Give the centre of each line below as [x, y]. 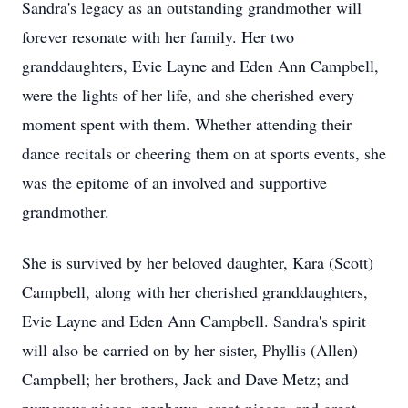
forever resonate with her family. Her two [158, 36]
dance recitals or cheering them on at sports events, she [204, 153]
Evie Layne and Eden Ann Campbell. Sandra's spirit [194, 321]
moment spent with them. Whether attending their [187, 124]
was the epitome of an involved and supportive [174, 182]
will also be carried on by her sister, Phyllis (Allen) [190, 350]
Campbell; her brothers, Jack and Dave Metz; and [185, 379]
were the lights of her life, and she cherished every [188, 95]
